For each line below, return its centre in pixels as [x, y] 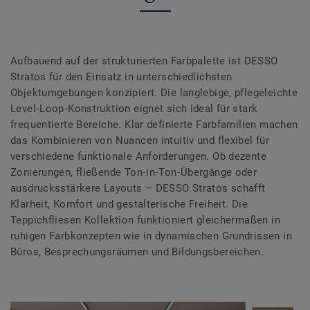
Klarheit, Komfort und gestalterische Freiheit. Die [129, 204]
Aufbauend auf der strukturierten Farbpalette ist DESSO [144, 61]
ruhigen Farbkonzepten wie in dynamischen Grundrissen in [151, 236]
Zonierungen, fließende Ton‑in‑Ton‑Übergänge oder [134, 172]
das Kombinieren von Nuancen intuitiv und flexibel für [140, 140]
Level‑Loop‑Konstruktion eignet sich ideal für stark [134, 109]
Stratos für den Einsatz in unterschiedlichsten [121, 77]
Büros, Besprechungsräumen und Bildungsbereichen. [137, 252]
